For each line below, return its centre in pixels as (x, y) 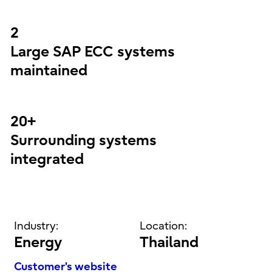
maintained (49, 70)
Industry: (36, 226)
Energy (38, 242)
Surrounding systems (83, 140)
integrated (47, 159)
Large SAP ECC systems (92, 51)
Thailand (169, 242)
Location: (164, 226)
